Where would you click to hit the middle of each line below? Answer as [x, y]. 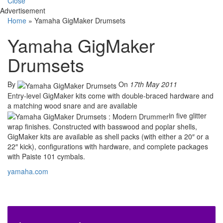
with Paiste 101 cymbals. [46, 156]
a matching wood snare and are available [72, 105]
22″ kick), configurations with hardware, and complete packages [108, 146]
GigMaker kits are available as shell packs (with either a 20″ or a [108, 136]
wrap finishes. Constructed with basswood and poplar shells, [102, 126]
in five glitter [188, 115]
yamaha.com [28, 171]
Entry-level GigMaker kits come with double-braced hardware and [111, 95]
